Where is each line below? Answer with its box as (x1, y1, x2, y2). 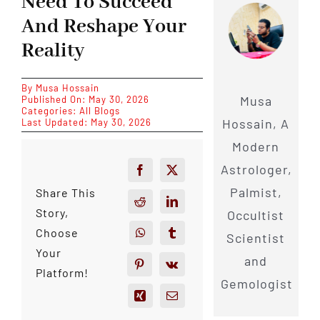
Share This (35, 186, 96, 200)
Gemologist (220, 275, 293, 291)
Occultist (227, 206, 285, 223)
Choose (35, 226, 79, 240)
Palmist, (229, 184, 282, 200)
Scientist (226, 229, 286, 246)
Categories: (21, 105, 79, 116)
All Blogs (79, 105, 120, 116)
